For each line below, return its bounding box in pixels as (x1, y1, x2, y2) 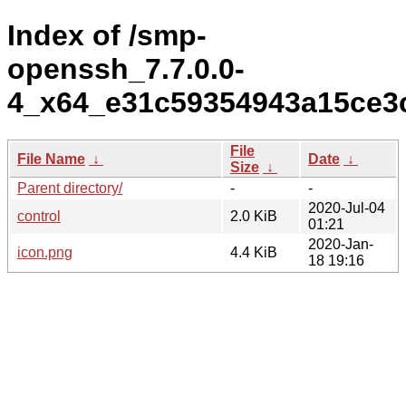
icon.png (17, 244, 72, 260)
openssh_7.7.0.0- (7, 53, 245, 86)
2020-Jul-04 (308, 199, 385, 216)
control (17, 208, 61, 224)
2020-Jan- (308, 236, 373, 252)
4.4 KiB (230, 244, 277, 260)
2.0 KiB (230, 208, 277, 224)
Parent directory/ (17, 179, 122, 196)
